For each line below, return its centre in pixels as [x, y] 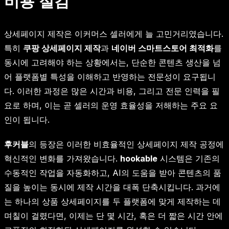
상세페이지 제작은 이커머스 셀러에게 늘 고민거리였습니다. [114, 34]
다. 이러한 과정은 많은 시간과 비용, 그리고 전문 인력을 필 [112, 91]
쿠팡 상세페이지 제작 [62, 48]
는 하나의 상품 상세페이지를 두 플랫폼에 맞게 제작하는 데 [112, 202]
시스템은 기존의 [189, 159]
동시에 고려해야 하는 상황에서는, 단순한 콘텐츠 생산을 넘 [112, 63]
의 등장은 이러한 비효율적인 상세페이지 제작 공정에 [126, 144]
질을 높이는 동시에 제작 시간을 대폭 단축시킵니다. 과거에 [112, 187]
